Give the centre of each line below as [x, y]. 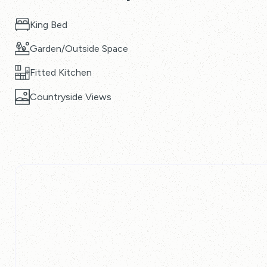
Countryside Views [71, 97]
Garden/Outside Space [79, 49]
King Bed [49, 25]
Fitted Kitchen [61, 72]
